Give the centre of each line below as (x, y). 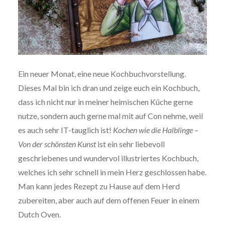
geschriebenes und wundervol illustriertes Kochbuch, (108, 158)
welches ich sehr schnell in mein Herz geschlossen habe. (112, 172)
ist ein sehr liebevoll (130, 144)
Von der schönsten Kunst (57, 144)
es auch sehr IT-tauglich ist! (65, 130)
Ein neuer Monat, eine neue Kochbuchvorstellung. (102, 73)
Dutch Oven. (39, 214)
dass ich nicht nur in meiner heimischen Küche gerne (105, 101)
